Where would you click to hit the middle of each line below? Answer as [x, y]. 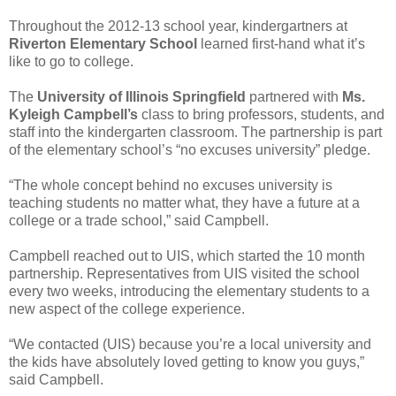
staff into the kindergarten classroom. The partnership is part [195, 132]
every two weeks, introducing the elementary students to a [189, 291]
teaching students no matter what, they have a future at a [184, 202]
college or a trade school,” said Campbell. [139, 220]
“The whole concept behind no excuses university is [171, 185]
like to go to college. [71, 61]
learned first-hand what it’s [281, 43]
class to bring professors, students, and [261, 114]
